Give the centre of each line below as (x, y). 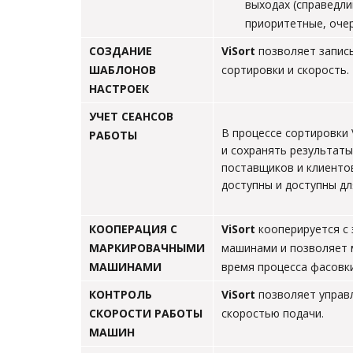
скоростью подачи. (273, 313)
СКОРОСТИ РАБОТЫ (146, 313)
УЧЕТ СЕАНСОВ (131, 116)
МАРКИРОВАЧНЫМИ (147, 248)
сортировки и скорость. (285, 70)
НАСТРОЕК (119, 89)
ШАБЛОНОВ (123, 70)
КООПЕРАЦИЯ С (133, 229)
